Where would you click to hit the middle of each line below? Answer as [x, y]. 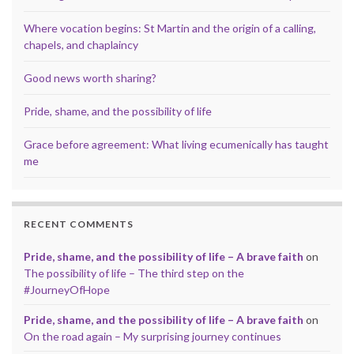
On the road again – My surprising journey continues [153, 336]
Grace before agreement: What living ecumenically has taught [176, 144]
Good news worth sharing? [90, 77]
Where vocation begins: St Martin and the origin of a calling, [170, 28]
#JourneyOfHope [67, 289]
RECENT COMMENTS [79, 224]
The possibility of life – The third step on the [134, 273]
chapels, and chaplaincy [81, 44]
